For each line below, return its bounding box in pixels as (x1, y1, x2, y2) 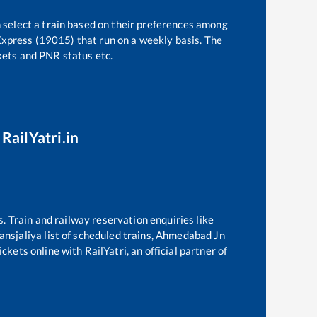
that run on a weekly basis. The (74, 33, 223, 46)
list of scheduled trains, (44, 228, 156, 241)
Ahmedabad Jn (156, 228, 225, 241)
